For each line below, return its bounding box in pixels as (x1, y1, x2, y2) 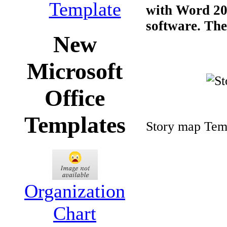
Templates (24, 112, 126, 138)
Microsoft (27, 58, 123, 85)
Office (45, 85, 105, 111)
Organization (24, 180, 125, 202)
